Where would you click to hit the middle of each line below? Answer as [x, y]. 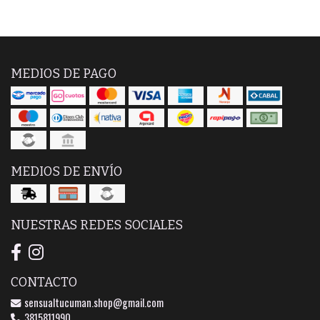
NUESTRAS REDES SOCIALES [97, 225]
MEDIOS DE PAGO [64, 74]
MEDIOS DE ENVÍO [66, 171]
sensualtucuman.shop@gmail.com [93, 302]
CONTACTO [44, 282]
